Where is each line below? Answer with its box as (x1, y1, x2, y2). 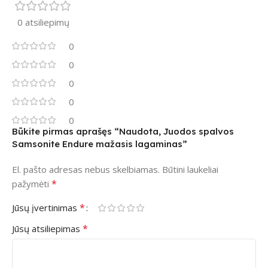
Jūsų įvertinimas (12, 202, 80, 214)
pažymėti (12, 178, 51, 190)
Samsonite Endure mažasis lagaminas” (12, 138, 187, 150)
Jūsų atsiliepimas (12, 223, 83, 235)
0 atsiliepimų (17, 16, 69, 29)
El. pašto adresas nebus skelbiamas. (12, 163, 160, 176)
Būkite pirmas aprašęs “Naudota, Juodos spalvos (12, 126, 234, 138)
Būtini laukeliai (162, 163, 218, 176)
